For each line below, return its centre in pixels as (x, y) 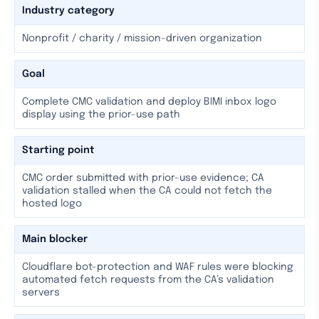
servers (41, 293)
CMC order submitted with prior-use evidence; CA (143, 178)
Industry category (68, 11)
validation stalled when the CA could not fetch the (147, 191)
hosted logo (52, 204)
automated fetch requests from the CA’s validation (148, 280)
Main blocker (55, 239)
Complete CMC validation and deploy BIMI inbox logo (149, 102)
